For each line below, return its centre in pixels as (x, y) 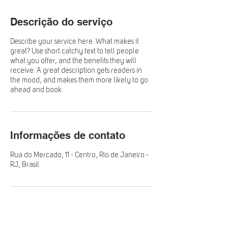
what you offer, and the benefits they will (73, 61)
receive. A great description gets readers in (76, 71)
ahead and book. (37, 90)
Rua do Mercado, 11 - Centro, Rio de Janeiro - (79, 155)
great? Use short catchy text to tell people (75, 51)
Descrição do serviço (61, 22)
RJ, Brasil (25, 165)
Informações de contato (68, 135)
